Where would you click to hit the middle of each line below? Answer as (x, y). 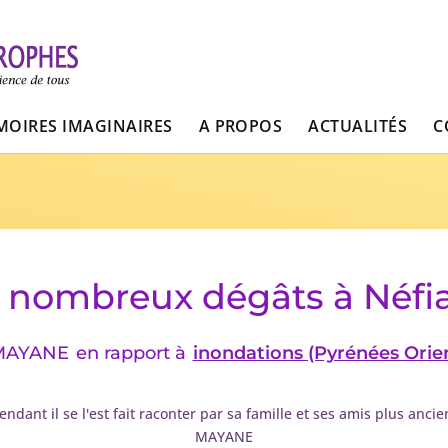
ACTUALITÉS (358, 126)
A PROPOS (240, 126)
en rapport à (130, 352)
